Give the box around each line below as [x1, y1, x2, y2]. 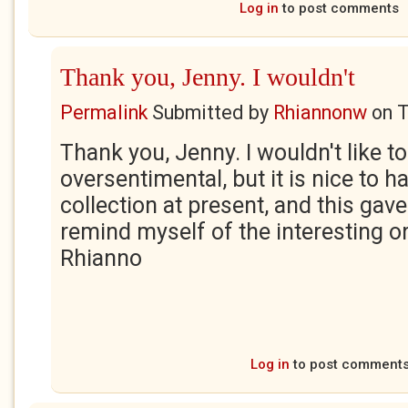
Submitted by [148, 101, 273, 124]
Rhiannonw [273, 101, 367, 124]
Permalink [60, 101, 148, 124]
